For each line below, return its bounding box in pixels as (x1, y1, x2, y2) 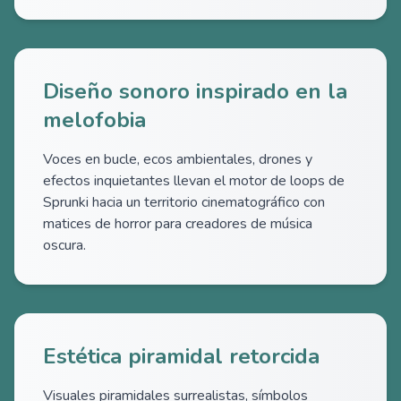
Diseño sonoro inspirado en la (43, 77, 347, 106)
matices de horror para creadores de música (43, 214, 312, 234)
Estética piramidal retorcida (43, 342, 320, 371)
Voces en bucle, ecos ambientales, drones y (43, 149, 312, 169)
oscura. (43, 235, 86, 255)
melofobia (43, 106, 146, 134)
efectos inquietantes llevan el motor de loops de (43, 171, 345, 191)
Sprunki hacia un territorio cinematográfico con (43, 192, 325, 212)
